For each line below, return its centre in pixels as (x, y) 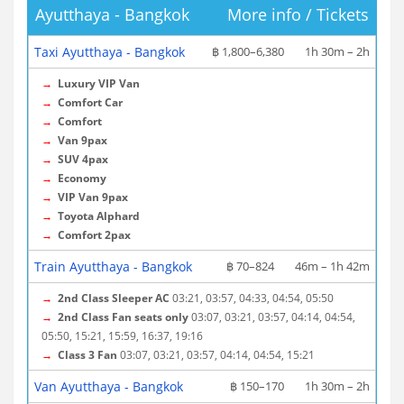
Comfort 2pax (94, 235)
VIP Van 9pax (93, 197)
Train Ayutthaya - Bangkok (113, 266)
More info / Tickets (298, 14)
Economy (82, 178)
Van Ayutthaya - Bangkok (109, 386)
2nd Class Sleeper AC (114, 298)
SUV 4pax (83, 159)
